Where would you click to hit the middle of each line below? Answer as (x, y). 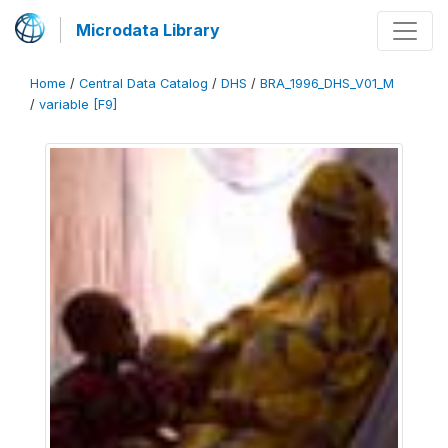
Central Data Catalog (143, 83)
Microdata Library (148, 30)
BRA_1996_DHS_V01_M (327, 83)
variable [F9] (78, 104)
